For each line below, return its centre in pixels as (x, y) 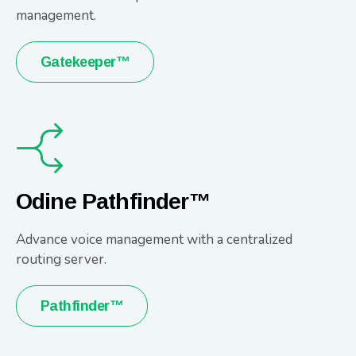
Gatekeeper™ (85, 62)
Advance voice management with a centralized (154, 239)
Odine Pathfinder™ (113, 201)
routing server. (61, 259)
